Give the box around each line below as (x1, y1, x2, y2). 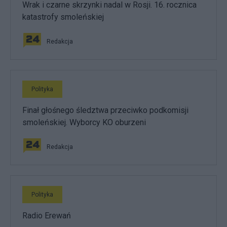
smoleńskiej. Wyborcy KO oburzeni (22, 118, 146, 127)
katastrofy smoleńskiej (22, 12, 104, 22)
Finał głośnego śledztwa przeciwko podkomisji (22, 105, 188, 115)
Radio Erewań (22, 211, 71, 220)
